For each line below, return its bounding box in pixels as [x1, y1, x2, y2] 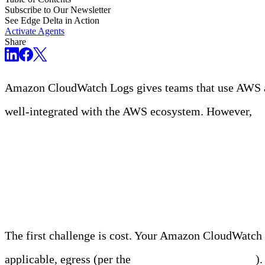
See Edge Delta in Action [5, 15, 99, 26]
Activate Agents [5, 26, 64, 37]
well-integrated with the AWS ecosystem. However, [5, 105, 255, 118]
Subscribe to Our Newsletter [5, 5, 111, 15]
